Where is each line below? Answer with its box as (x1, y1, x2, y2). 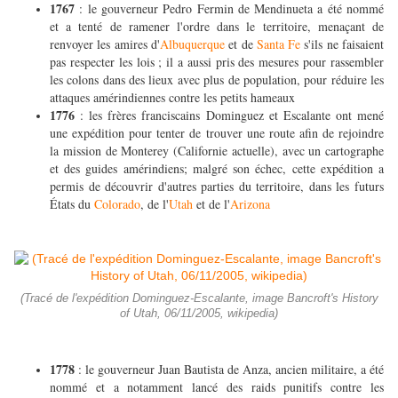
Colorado (94, 195, 140, 213)
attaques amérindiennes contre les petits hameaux (50, 89, 299, 107)
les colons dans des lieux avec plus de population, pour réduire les (50, 71, 384, 89)
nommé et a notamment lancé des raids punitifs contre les (50, 378, 384, 396)
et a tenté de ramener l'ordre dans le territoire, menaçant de (50, 18, 384, 36)
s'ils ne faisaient (300, 36, 385, 53)
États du (50, 195, 94, 213)
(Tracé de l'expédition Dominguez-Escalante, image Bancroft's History (20, 292, 378, 306)
